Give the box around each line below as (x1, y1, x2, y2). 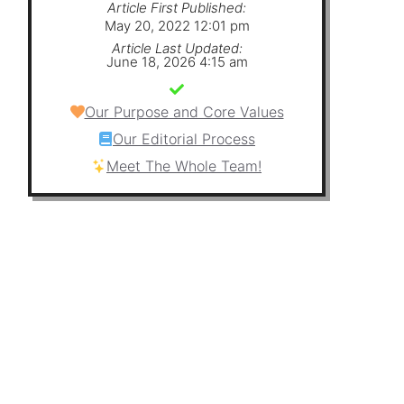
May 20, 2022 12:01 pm (104, 16, 250, 34)
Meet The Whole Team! (106, 156, 262, 175)
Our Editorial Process (113, 129, 255, 148)
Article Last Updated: (111, 39, 243, 57)
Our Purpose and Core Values (84, 102, 284, 121)
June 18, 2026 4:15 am (106, 52, 248, 70)
